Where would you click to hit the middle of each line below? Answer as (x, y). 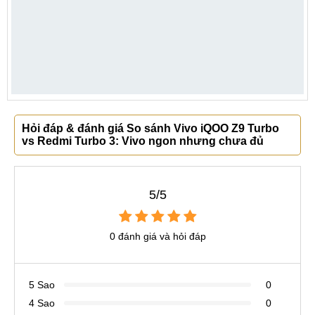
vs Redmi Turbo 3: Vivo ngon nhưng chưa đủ (143, 141)
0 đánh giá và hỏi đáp (157, 236)
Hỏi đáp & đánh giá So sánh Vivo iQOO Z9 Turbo (150, 128)
